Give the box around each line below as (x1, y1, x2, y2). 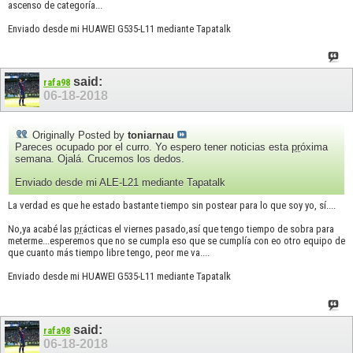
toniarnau (128, 129, 174, 142)
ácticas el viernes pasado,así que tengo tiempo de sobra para (83, 223, 334, 236)
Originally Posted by (29, 129, 128, 142)
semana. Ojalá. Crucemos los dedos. (15, 153, 184, 165)
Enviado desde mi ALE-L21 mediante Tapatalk (15, 176, 225, 189)
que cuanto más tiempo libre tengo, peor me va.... (8, 247, 210, 259)
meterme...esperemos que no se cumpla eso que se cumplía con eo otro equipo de (8, 235, 345, 247)
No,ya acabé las (8, 223, 74, 236)
